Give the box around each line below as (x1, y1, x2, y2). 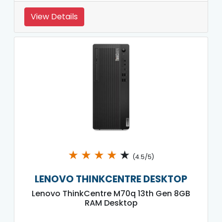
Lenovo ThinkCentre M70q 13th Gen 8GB (32, 187, 190, 199)
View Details (31, 10, 78, 22)
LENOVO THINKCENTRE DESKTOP (35, 172, 187, 186)
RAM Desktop (84, 197, 138, 209)
